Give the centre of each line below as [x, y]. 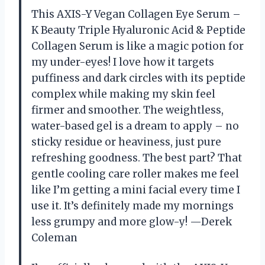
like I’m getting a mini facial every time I [136, 190]
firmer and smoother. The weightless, [127, 110]
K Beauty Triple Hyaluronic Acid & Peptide [138, 30]
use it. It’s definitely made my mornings [132, 206]
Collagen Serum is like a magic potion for [138, 46]
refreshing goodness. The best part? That [137, 158]
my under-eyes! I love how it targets [123, 62]
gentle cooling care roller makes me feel [135, 174]
